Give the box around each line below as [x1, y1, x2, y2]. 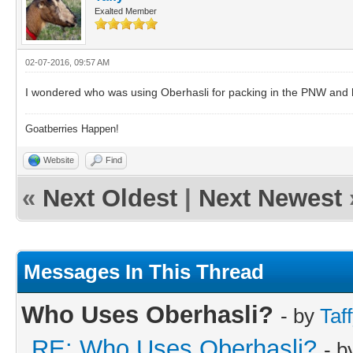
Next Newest [199, 184, 342, 212]
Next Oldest [43, 184, 177, 212]
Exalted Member [95, 6, 157, 16]
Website [43, 154, 74, 165]
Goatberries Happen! [25, 122, 119, 135]
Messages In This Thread [24, 259, 264, 284]
